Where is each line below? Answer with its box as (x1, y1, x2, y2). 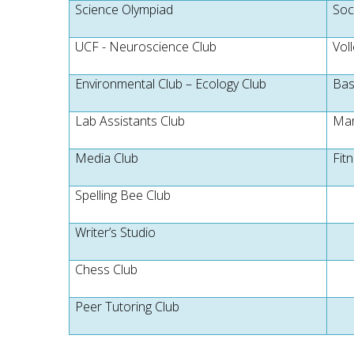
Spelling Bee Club (75, 186, 171, 204)
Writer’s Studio (75, 224, 156, 241)
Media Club (75, 149, 139, 167)
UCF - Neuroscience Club (75, 38, 217, 55)
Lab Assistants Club (75, 112, 186, 130)
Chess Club (75, 261, 138, 278)
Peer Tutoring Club (75, 298, 180, 315)
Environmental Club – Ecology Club (75, 75, 267, 92)
